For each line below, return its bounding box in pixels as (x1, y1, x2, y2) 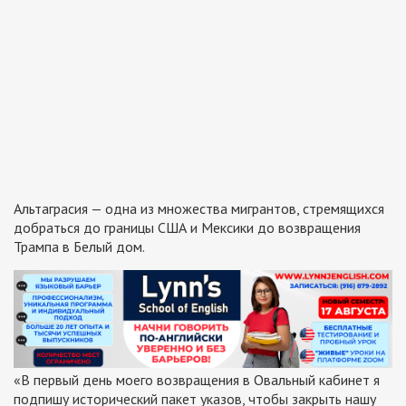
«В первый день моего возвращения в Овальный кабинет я (14, 371, 380, 390)
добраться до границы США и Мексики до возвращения (14, 218, 361, 237)
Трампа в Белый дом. (14, 237, 145, 256)
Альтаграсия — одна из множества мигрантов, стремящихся (14, 199, 384, 218)
